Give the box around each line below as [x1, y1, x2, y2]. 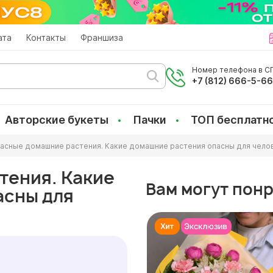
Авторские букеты [5, 113, 108, 126]
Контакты [26, 32, 66, 43]
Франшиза [80, 32, 123, 43]
